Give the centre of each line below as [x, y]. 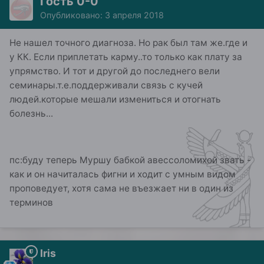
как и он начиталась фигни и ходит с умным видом [123, 174]
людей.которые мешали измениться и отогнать [115, 99]
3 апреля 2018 [134, 15]
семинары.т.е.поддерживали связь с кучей [106, 85]
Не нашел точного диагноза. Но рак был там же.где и [128, 42]
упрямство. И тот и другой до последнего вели [115, 71]
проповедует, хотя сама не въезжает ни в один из [121, 188]
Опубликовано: [72, 15]
